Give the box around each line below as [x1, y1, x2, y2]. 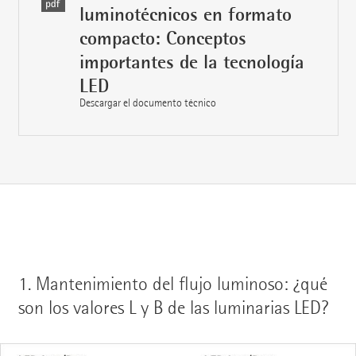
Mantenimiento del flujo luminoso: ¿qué [35, 273, 327, 296]
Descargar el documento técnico [79, 96, 216, 110]
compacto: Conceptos [79, 26, 246, 51]
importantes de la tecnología [79, 50, 304, 75]
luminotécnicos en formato [79, 2, 292, 27]
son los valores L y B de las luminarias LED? [17, 296, 328, 319]
